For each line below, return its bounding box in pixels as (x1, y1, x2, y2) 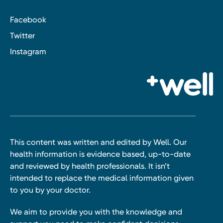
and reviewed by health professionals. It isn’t (10, 161, 170, 171)
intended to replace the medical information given (10, 173, 194, 183)
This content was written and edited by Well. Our (10, 137, 187, 147)
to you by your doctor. (10, 185, 91, 195)
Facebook (10, 15, 46, 25)
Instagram (10, 47, 46, 57)
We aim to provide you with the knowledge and (10, 207, 182, 217)
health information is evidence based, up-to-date (10, 149, 191, 159)
